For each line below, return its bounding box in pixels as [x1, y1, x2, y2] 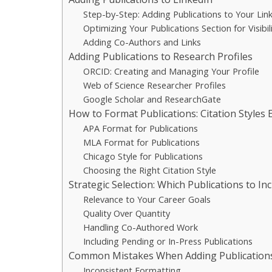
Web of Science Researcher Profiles [83, 79, 226, 91]
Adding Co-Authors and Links [83, 36, 202, 48]
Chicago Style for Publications [83, 150, 203, 162]
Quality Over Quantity [83, 207, 171, 219]
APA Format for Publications [83, 122, 199, 134]
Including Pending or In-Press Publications [83, 235, 253, 247]
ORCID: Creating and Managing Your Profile [83, 65, 260, 77]
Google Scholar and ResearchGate [83, 93, 222, 105]
